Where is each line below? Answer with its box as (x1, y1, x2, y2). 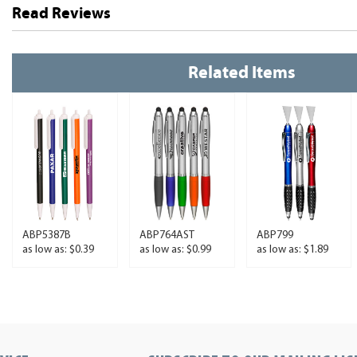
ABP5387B (22, 229, 71, 241)
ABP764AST (139, 229, 194, 241)
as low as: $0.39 (22, 243, 94, 256)
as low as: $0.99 (139, 243, 211, 256)
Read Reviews (12, 4, 111, 23)
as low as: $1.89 (256, 243, 328, 256)
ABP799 (256, 229, 293, 241)
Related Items (188, 61, 296, 83)
